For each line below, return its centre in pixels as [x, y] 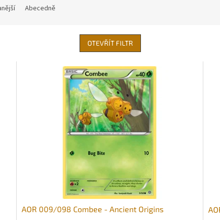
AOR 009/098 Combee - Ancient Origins [93, 209]
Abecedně [40, 9]
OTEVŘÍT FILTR [110, 43]
